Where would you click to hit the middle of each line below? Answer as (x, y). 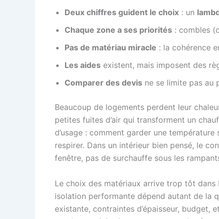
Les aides (83, 65)
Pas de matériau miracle (110, 47)
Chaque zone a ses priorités (118, 30)
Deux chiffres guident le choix (122, 12)
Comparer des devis (103, 83)
